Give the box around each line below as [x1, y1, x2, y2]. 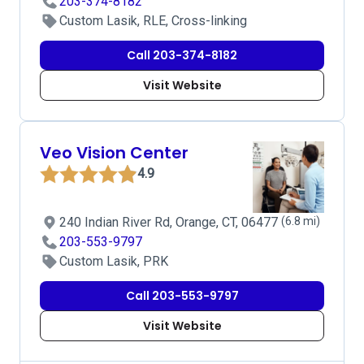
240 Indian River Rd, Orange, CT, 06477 [59, 214, 281, 230]
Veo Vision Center [40, 141, 188, 164]
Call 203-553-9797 [125, 288, 239, 304]
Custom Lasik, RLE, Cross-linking [59, 13, 247, 28]
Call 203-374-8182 [127, 47, 237, 63]
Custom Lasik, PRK [59, 253, 168, 269]
